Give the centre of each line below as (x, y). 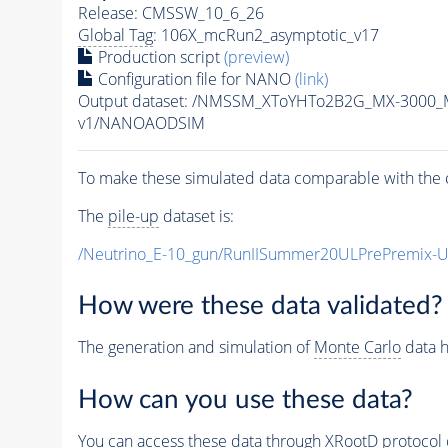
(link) (311, 78)
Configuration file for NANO (194, 78)
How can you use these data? (245, 399)
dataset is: (196, 215)
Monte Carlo (357, 347)
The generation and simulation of (195, 347)
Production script (158, 56)
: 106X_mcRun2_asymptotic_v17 (265, 34)
